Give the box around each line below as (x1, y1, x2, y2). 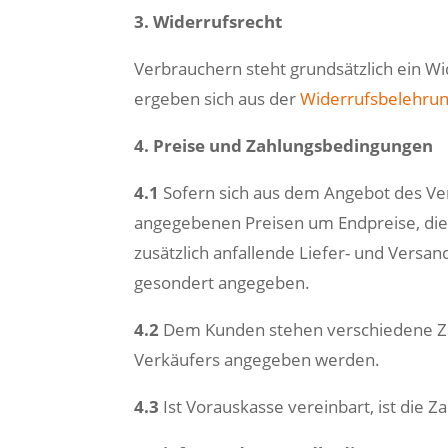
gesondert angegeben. (134, 271, 311, 294)
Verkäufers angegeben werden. (134, 348, 381, 371)
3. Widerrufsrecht (134, 10, 283, 33)
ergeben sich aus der (134, 87, 301, 110)
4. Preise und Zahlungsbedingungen (134, 134, 434, 157)
